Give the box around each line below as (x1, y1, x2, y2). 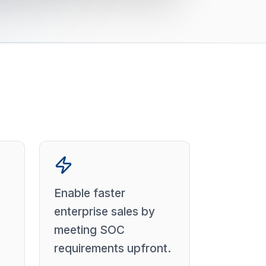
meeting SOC (54, 223, 125, 237)
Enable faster (54, 186, 125, 200)
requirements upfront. (54, 241, 171, 255)
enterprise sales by (54, 204, 155, 218)
